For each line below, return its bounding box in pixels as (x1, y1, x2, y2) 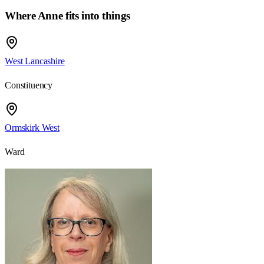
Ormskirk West (5, 122, 60, 133)
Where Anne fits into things (5, 9, 130, 22)
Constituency (5, 80, 53, 90)
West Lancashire (5, 55, 65, 66)
